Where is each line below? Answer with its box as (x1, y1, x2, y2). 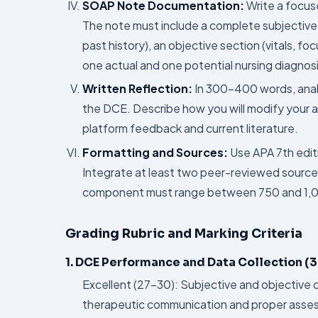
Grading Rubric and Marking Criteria (65, 225, 302, 241)
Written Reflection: (82, 81, 192, 97)
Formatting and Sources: (82, 144, 228, 160)
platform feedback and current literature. (82, 121, 298, 136)
